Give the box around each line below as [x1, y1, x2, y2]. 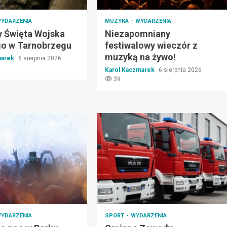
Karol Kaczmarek [104, 66, 156, 73]
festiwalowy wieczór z [104, 40, 198, 51]
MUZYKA [104, 17, 130, 24]
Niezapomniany [104, 28, 170, 39]
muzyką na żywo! [104, 51, 176, 62]
